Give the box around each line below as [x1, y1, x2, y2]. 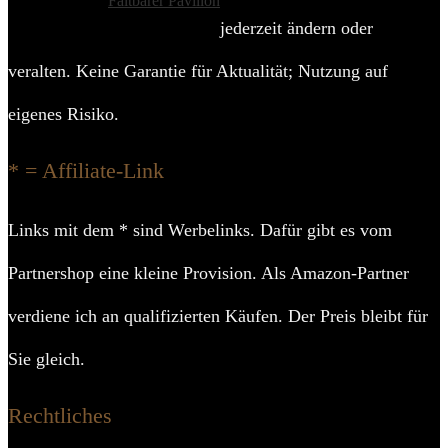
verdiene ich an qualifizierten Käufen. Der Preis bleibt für [8, 306, 428, 326]
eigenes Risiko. [8, 104, 119, 124]
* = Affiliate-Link [8, 158, 164, 183]
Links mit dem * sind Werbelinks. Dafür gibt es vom [8, 220, 392, 240]
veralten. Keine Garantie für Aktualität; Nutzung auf [8, 61, 388, 81]
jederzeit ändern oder [220, 18, 373, 38]
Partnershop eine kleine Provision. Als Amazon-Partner [8, 263, 409, 283]
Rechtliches [8, 403, 112, 428]
